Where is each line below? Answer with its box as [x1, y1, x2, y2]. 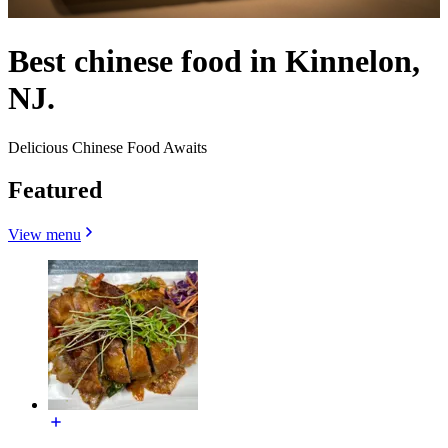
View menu [8, 225, 81, 243]
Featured [8, 176, 102, 203]
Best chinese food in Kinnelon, [8, 43, 420, 80]
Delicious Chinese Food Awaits [8, 138, 207, 156]
